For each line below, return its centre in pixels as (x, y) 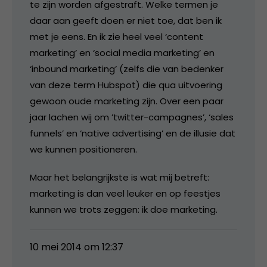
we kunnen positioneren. (83, 149)
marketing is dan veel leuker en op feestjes (125, 193)
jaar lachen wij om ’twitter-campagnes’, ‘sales (132, 117)
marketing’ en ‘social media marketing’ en (122, 52)
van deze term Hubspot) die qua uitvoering (126, 85)
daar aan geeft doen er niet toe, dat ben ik (126, 20)
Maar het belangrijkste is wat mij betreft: (119, 177)
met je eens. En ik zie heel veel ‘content (117, 36)
